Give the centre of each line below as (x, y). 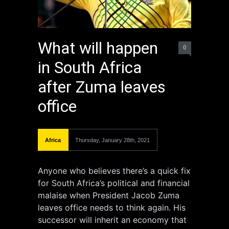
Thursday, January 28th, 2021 (112, 140)
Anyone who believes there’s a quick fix (114, 171)
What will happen (98, 48)
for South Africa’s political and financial (114, 183)
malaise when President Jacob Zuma (109, 195)
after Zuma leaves (102, 87)
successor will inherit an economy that (112, 220)
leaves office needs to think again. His (112, 208)
